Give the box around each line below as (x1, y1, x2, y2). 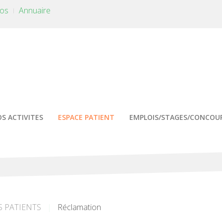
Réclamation (57, 202, 101, 213)
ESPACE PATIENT (58, 112, 114, 122)
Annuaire (19, 5, 51, 16)
